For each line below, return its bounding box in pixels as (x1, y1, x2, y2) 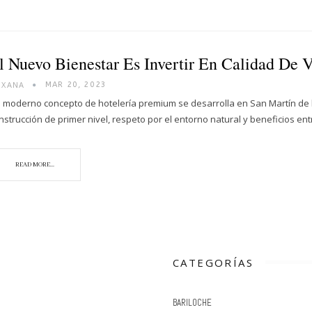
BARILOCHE (173, 297, 212, 309)
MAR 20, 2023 (45, 79, 107, 89)
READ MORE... (15, 160, 54, 169)
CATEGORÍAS (173, 255, 253, 270)
